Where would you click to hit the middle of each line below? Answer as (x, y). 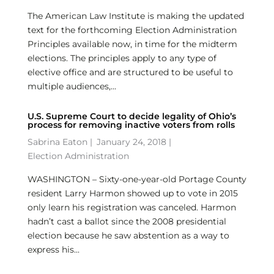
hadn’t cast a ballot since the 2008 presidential (127, 221)
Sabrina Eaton (57, 142)
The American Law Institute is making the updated (135, 16)
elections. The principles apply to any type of (122, 58)
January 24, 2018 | (134, 142)
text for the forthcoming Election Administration (132, 30)
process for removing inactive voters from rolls (131, 125)
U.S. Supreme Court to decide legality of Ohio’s (131, 116)
